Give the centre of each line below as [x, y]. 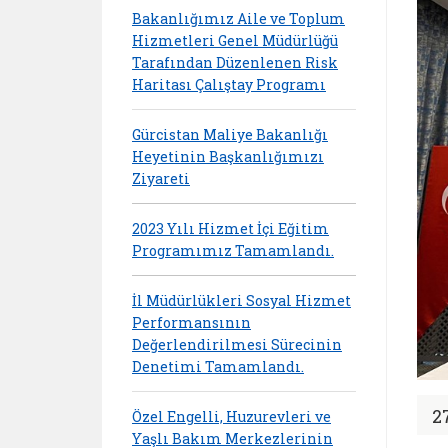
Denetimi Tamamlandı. [218, 366]
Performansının [191, 322]
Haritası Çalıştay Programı [229, 84]
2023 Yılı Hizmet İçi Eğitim [230, 228]
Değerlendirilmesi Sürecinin [237, 344]
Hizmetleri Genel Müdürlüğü [235, 40]
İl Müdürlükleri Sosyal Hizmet [241, 300]
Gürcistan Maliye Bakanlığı [230, 134]
